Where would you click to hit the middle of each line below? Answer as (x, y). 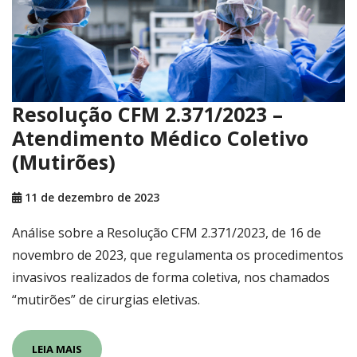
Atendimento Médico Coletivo (160, 138)
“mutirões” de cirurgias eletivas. (106, 300)
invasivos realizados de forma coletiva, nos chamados (171, 277)
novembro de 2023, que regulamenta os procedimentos (178, 255)
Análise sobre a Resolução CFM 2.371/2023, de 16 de (167, 233)
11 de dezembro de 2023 (90, 197)
